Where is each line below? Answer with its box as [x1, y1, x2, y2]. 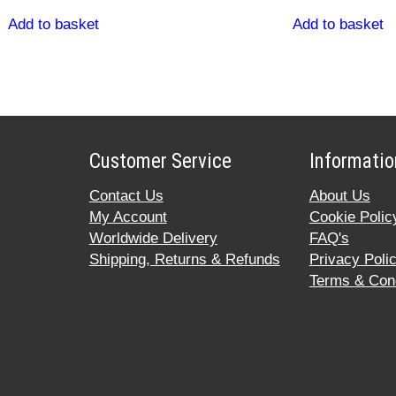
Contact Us [88, 187, 164, 204]
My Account [88, 208, 167, 225]
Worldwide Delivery [88, 229, 217, 247]
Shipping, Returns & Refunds [88, 250, 280, 268]
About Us [308, 187, 370, 204]
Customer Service [88, 148, 232, 173]
